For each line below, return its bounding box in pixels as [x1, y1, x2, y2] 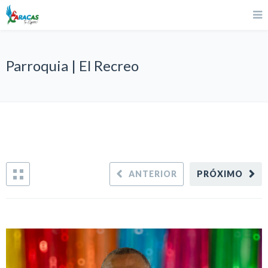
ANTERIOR [129, 169, 177, 179]
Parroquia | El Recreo [6, 57, 139, 74]
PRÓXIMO [196, 169, 243, 179]
